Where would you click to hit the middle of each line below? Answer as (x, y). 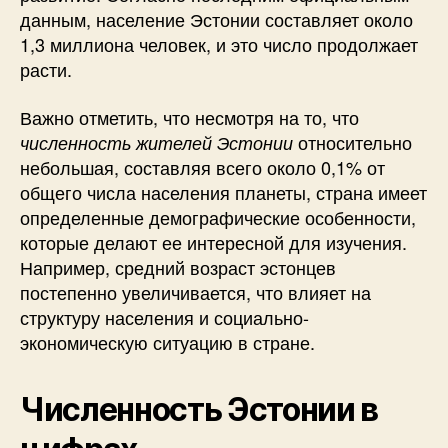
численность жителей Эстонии (156, 142)
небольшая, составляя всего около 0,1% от (202, 166)
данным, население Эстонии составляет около (216, 19)
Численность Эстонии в (199, 409)
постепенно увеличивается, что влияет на (195, 291)
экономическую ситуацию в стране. (167, 341)
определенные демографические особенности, (218, 216)
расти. (46, 69)
